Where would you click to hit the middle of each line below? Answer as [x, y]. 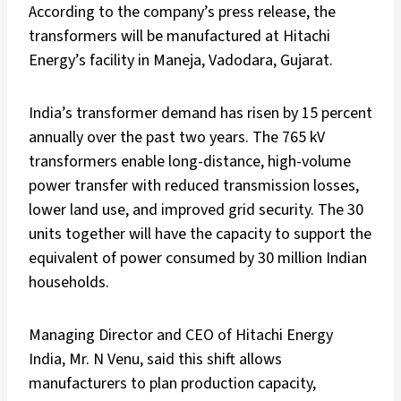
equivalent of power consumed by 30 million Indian [198, 259]
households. [69, 283]
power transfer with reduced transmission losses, [194, 186]
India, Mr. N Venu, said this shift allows [155, 360]
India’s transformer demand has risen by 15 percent [200, 114]
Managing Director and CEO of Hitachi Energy [181, 336]
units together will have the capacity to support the [200, 235]
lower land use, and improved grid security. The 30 [196, 210]
